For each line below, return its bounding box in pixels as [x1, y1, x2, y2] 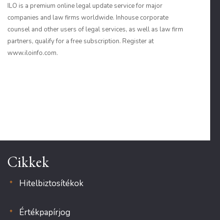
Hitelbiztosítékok [19, 178, 83, 189]
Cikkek [7, 152, 49, 171]
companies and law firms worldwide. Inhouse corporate [7, 13, 168, 22]
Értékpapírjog [19, 207, 70, 218]
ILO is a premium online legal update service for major [7, 1, 163, 10]
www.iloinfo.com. [7, 49, 58, 57]
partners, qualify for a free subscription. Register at [7, 37, 154, 46]
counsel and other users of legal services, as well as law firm [7, 25, 183, 34]
